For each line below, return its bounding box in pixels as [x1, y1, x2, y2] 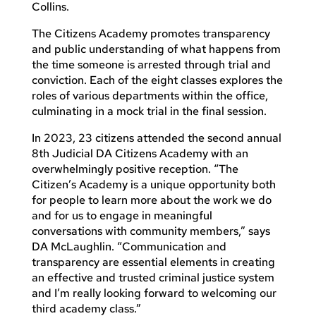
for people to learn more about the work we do [31, 192, 272, 207]
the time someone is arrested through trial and [31, 56, 271, 72]
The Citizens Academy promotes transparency [31, 25, 270, 41]
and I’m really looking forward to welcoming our [31, 285, 276, 300]
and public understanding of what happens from [31, 41, 281, 56]
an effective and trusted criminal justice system [31, 269, 274, 285]
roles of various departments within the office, [31, 87, 268, 103]
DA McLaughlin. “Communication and [31, 238, 226, 254]
